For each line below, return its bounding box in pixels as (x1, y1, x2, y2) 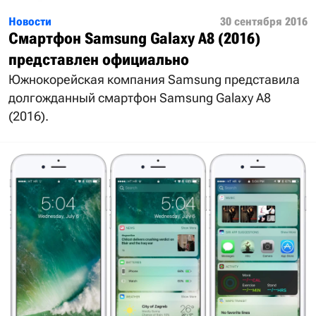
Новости (8, 15, 51, 29)
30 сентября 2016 (220, 15, 308, 29)
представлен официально (8, 51, 189, 69)
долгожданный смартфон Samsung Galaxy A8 (8, 90, 271, 106)
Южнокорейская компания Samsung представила (8, 72, 300, 87)
